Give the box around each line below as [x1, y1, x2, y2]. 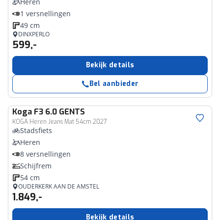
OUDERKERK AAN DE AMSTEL [18, 182, 99, 191]
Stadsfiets [20, 126, 52, 135]
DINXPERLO [18, 30, 50, 38]
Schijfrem [20, 161, 52, 170]
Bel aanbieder [89, 79, 139, 88]
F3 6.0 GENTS [34, 107, 85, 117]
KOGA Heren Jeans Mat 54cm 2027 [12, 118, 107, 126]
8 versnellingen [20, 149, 71, 159]
